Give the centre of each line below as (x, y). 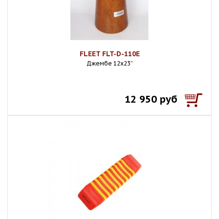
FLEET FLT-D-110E (109, 54)
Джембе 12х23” (109, 63)
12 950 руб (151, 99)
